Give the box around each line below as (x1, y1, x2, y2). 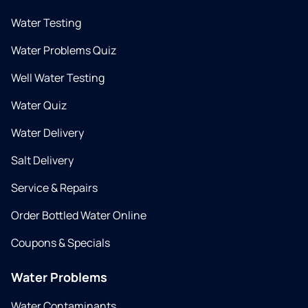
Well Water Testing (11, 70, 104, 86)
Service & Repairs (11, 180, 98, 196)
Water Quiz (11, 98, 67, 113)
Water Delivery (11, 125, 84, 141)
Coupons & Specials (11, 235, 110, 251)
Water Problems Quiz (11, 43, 116, 58)
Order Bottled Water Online (11, 208, 146, 223)
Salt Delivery (11, 153, 74, 168)
